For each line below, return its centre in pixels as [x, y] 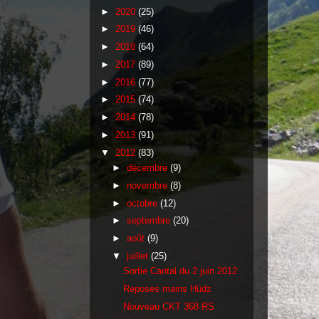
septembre [150, 221]
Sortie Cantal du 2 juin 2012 [181, 271]
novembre [148, 185]
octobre [143, 203]
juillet [138, 256]
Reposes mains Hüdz [168, 289]
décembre [148, 168]
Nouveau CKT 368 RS [169, 306]
